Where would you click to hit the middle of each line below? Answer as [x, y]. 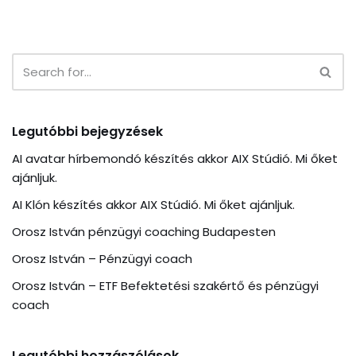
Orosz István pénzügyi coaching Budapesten [144, 232]
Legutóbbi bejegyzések [87, 132]
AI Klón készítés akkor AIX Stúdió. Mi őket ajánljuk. [153, 205]
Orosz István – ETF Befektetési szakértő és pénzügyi [165, 286]
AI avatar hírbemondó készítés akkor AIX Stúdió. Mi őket [175, 159]
